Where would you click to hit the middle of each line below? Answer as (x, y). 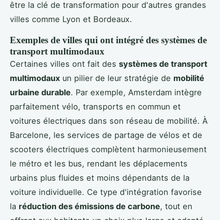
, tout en (176, 206)
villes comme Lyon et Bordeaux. (71, 19)
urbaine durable (40, 92)
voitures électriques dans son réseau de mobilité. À (109, 121)
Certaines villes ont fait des (64, 64)
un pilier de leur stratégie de (117, 78)
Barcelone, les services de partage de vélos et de (106, 135)
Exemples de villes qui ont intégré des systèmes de (108, 40)
